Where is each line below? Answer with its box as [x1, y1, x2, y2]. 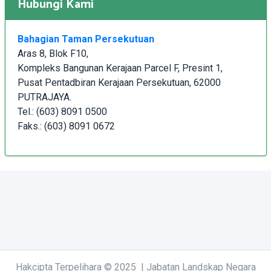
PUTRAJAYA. [17, 91, 71, 103]
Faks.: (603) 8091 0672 [17, 120, 115, 132]
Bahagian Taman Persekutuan [17, 33, 154, 45]
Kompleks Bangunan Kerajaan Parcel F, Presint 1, [17, 62, 225, 74]
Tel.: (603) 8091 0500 [17, 105, 107, 117]
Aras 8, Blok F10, [17, 47, 91, 59]
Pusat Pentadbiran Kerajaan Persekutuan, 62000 [17, 76, 221, 88]
